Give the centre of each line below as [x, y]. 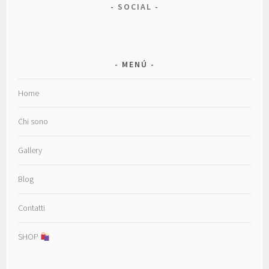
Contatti [32, 208]
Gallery [30, 150]
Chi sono [33, 122]
